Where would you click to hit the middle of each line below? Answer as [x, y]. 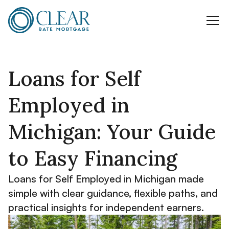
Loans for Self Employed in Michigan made [106, 179]
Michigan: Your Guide [112, 132]
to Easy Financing [93, 158]
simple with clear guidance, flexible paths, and [113, 193]
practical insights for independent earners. [106, 207]
